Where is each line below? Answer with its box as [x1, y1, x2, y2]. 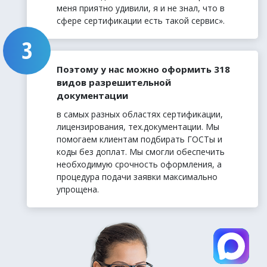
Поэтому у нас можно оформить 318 [57, 63, 230, 76]
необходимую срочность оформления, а [57, 159, 222, 170]
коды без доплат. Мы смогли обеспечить [57, 146, 225, 158]
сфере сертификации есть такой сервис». [57, 15, 225, 27]
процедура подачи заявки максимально [57, 171, 218, 183]
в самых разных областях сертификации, [57, 108, 223, 120]
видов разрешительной [57, 76, 171, 89]
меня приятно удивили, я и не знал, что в [57, 2, 225, 14]
